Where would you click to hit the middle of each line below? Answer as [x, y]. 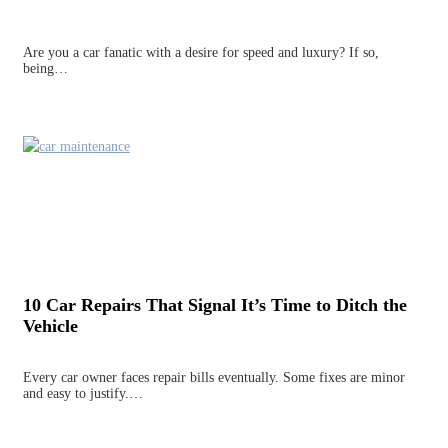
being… [45, 68]
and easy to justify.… [82, 393]
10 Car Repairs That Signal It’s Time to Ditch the [214, 305]
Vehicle [50, 326]
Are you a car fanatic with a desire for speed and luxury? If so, [200, 52]
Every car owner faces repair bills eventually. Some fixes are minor [213, 377]
